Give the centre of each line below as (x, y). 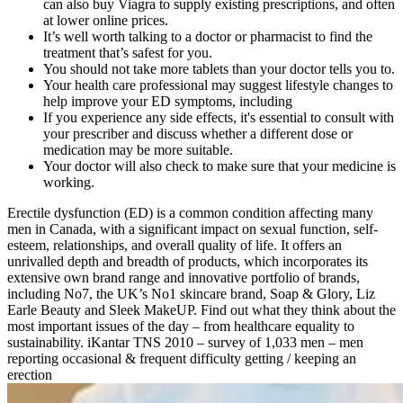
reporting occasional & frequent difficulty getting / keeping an (182, 359)
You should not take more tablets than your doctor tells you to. (219, 69)
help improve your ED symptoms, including (168, 102)
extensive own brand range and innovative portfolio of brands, (184, 278)
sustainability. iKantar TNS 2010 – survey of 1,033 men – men (185, 343)
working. (69, 183)
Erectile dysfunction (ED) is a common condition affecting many (190, 213)
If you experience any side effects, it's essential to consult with (219, 118)
